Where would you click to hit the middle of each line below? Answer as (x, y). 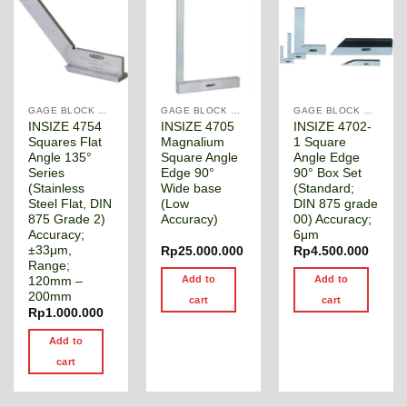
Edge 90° (188, 173)
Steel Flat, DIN (70, 203)
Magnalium (193, 142)
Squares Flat (65, 142)
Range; (50, 265)
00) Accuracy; (333, 219)
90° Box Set (328, 173)
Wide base (192, 188)
